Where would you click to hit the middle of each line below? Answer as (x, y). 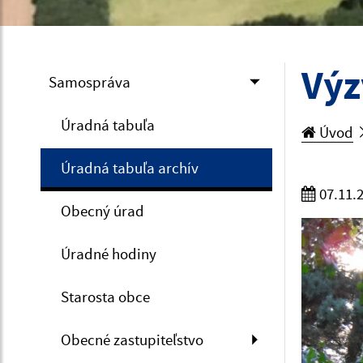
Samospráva (90, 81)
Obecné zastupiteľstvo (132, 339)
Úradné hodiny (109, 253)
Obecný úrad (102, 210)
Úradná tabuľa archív (130, 167)
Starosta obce (105, 296)
